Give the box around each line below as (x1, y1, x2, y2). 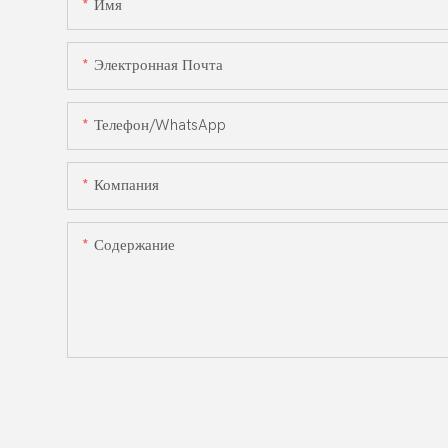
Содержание (94, 235, 175, 254)
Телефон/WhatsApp (94, 115, 226, 134)
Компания (94, 175, 159, 194)
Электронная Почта (94, 55, 223, 74)
